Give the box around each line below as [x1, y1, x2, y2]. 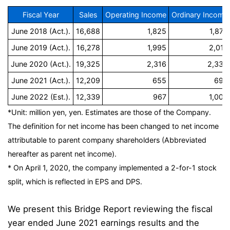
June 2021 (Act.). [11, 76, 70, 85]
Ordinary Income [171, 10, 228, 20]
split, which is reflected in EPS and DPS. [8, 177, 142, 186]
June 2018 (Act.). [11, 27, 70, 36]
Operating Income [105, 10, 166, 20]
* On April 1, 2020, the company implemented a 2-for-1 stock [8, 163, 217, 172]
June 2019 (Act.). [11, 43, 70, 52]
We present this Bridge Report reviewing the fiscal [8, 204, 213, 215]
